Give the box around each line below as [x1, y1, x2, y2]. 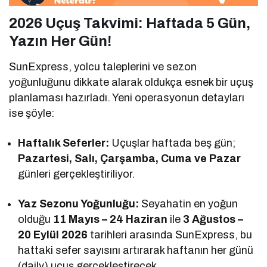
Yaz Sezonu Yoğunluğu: [18, 198, 139, 210]
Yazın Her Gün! [9, 33, 111, 49]
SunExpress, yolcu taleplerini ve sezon [9, 61, 197, 73]
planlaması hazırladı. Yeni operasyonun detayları [9, 92, 245, 104]
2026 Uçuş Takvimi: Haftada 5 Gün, [9, 15, 250, 32]
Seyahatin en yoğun [139, 198, 238, 210]
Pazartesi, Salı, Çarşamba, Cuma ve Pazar [18, 153, 241, 165]
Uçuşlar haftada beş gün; [109, 137, 236, 150]
